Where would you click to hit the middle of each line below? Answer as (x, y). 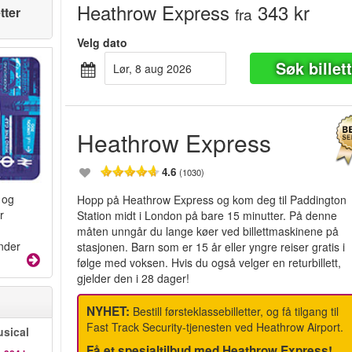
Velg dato (103, 42)
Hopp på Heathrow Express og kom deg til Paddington (212, 200)
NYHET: (108, 311)
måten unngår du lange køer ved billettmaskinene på (208, 231)
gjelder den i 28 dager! (134, 278)
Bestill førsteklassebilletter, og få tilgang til (235, 311)
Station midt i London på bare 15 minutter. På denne (207, 215)
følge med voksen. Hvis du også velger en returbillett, (209, 262)
